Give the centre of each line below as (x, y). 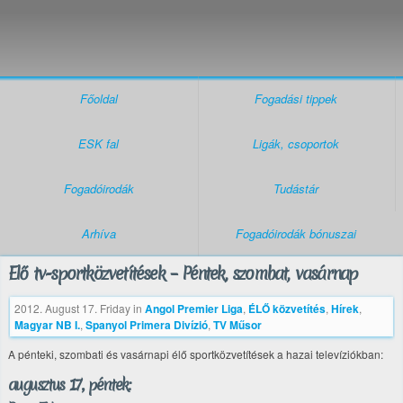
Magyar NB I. (47, 325)
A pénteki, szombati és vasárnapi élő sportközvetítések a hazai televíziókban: (196, 354)
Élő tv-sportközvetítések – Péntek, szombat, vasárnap (183, 273)
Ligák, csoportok (296, 143)
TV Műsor (237, 325)
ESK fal (99, 143)
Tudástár (296, 188)
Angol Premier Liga (194, 309)
